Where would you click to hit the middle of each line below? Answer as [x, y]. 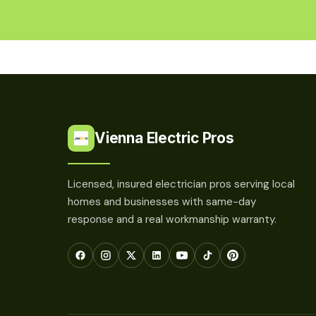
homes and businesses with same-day [162, 201]
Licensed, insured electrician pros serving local [181, 184]
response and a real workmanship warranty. [172, 219]
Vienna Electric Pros [164, 138]
